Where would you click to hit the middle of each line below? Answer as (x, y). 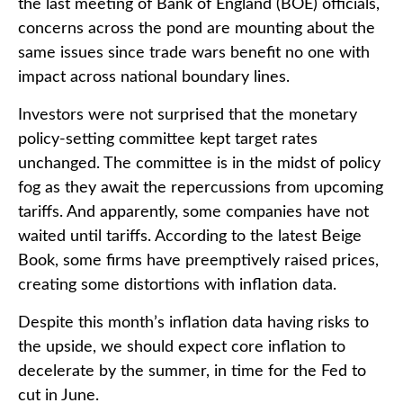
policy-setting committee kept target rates (168, 139)
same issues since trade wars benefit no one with (194, 53)
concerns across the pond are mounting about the (197, 28)
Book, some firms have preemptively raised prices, (198, 260)
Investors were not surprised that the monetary (188, 115)
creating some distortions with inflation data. (177, 285)
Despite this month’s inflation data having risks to (193, 322)
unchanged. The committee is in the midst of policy (199, 163)
